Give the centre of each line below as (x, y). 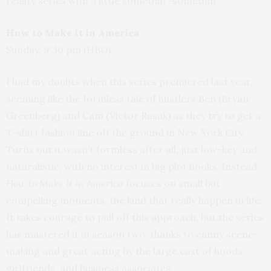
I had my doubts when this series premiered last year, (129, 82)
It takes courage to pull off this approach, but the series (135, 217)
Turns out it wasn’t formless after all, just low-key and (132, 149)
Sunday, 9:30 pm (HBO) (58, 50)
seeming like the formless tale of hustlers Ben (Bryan (127, 99)
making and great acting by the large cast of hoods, (126, 251)
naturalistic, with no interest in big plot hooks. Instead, (133, 166)
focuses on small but (172, 183)
